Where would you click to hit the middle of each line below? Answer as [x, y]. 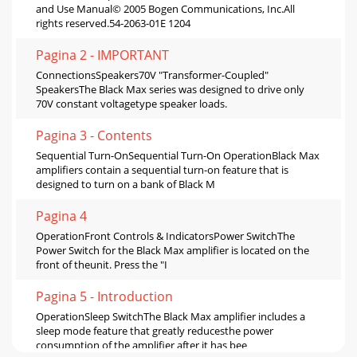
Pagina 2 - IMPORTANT [102, 55]
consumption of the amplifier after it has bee [141, 345]
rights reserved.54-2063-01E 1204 [113, 23]
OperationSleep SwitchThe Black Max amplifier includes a [171, 316]
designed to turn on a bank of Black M [126, 184]
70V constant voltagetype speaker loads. [131, 103]
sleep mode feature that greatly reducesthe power [155, 330]
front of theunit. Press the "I [102, 264]
